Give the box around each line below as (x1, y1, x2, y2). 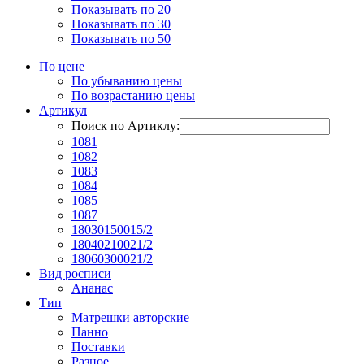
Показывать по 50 (71, 32, 171, 46)
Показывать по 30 (71, 17, 171, 32)
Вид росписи (39, 266, 111, 281)
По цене (39, 59, 84, 74)
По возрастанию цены (71, 89, 195, 103)
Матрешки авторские (71, 310, 189, 325)
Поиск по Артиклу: (71, 119, 180, 133)
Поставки (71, 340, 125, 354)
